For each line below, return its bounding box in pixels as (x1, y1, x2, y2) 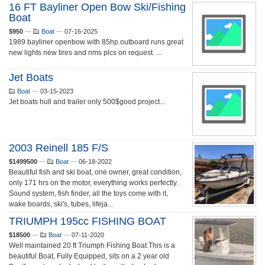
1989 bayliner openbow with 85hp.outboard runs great (9, 38, 183, 46)
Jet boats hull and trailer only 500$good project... (9, 98, 165, 106)
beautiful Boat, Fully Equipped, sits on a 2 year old (9, 252, 169, 260)
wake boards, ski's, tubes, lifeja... (9, 200, 113, 208)
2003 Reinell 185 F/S (9, 142, 108, 154)
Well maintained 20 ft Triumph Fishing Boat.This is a (9, 241, 175, 250)
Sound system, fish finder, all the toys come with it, (9, 189, 168, 198)
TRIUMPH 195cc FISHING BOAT (9, 215, 166, 227)
